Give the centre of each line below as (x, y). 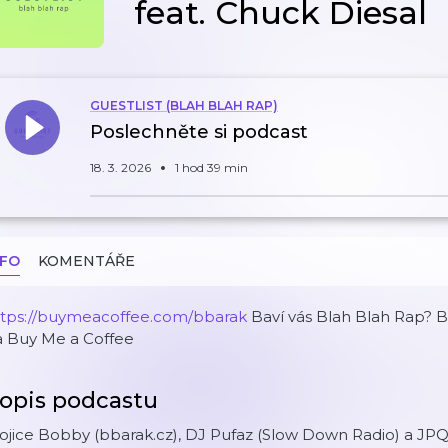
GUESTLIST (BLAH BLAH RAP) (184, 105)
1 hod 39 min (211, 167)
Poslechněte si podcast (199, 132)
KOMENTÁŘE (86, 261)
